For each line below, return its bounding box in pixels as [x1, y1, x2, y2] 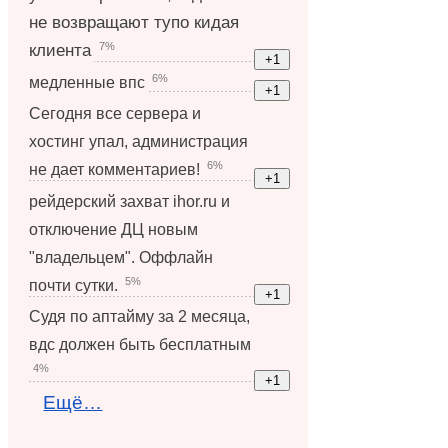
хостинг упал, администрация [29, 132, 249, 151]
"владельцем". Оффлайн [29, 247, 214, 266]
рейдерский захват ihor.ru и [29, 191, 231, 210]
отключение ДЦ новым [29, 219, 199, 238]
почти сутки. [29, 275, 119, 294]
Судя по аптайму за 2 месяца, [29, 307, 251, 325]
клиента [29, 41, 92, 61]
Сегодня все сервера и [29, 104, 202, 123]
